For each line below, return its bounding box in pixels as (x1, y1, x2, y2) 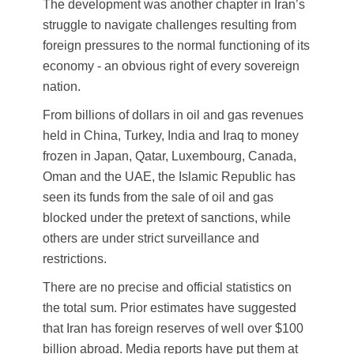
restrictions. (43, 252, 107, 266)
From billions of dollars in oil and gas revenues (43, 108, 303, 122)
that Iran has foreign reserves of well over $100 (43, 322, 303, 336)
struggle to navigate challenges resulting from (43, 18, 296, 32)
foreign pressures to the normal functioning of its (43, 39, 310, 53)
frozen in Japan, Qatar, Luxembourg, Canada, (43, 149, 296, 164)
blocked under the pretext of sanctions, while (43, 211, 291, 225)
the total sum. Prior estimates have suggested (43, 301, 296, 315)
